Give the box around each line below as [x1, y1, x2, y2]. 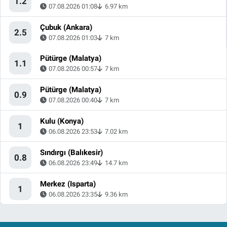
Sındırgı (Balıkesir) [40, 148, 103, 158]
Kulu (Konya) [40, 117, 84, 126]
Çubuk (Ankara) [40, 23, 92, 32]
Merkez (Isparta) [40, 179, 96, 189]
